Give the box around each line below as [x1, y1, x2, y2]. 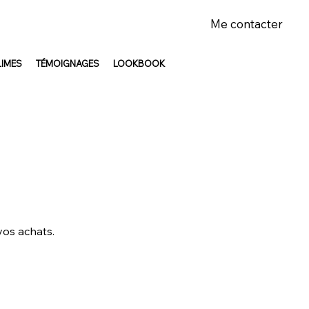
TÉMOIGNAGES [35, 58, 99, 70]
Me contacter [210, 17, 283, 32]
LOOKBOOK [112, 58, 165, 70]
